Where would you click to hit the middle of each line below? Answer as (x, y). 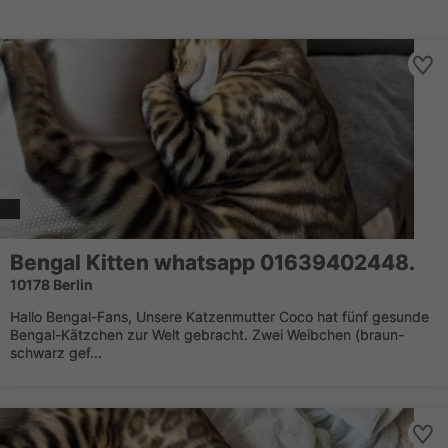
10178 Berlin (51, 284)
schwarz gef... (56, 352)
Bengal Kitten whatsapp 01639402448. (212, 262)
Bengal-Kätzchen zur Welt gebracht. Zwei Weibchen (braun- (207, 334)
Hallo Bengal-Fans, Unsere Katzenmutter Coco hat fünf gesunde (219, 316)
